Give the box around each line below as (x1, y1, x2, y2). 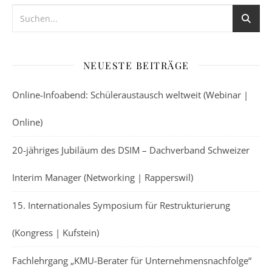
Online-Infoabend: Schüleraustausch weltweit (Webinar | (12, 88, 248, 101)
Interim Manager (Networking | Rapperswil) (12, 171, 193, 183)
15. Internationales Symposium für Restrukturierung (12, 199, 230, 211)
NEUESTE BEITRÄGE (83, 58, 189, 72)
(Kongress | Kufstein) (12, 226, 99, 239)
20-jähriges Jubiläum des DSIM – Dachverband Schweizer (12, 143, 250, 156)
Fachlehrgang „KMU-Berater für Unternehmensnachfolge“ (12, 254, 251, 267)
